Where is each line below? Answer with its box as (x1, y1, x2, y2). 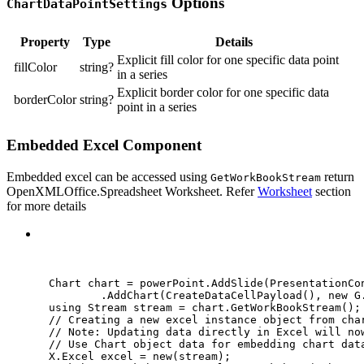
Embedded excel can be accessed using (6, 169, 210, 184)
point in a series (117, 99, 197, 114)
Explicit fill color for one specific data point (117, 52, 339, 67)
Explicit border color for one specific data (117, 84, 329, 99)
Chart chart (49, 276, 127, 289)
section (312, 184, 351, 198)
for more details (6, 198, 86, 213)
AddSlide (211, 276, 263, 289)
